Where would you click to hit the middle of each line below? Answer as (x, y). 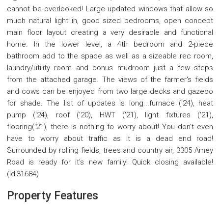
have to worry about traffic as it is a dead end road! (110, 139)
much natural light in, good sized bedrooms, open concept (110, 21)
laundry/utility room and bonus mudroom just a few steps (110, 68)
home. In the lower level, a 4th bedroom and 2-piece (110, 44)
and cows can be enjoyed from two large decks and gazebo (110, 92)
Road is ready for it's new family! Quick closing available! (110, 162)
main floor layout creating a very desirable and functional (110, 33)
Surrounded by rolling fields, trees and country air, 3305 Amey (110, 151)
